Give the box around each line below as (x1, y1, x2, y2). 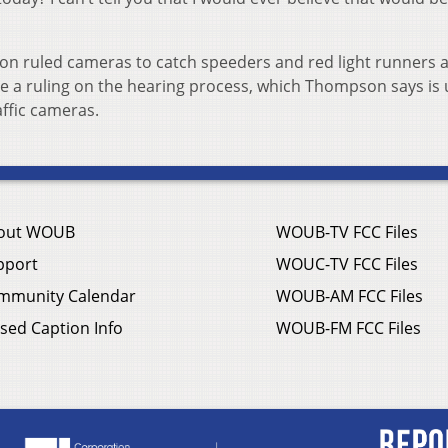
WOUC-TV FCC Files (276, 253, 418, 276)
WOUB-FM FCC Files (276, 317, 421, 340)
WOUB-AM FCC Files (276, 285, 423, 308)
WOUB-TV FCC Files (276, 221, 418, 244)
